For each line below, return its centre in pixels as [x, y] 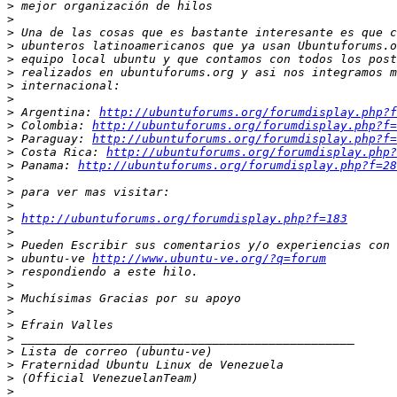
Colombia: [53, 126]
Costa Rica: [60, 152]
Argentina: [57, 113]
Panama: [46, 166]
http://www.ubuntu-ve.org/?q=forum [209, 259]
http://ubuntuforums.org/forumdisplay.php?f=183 [184, 219]
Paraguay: [53, 139]
